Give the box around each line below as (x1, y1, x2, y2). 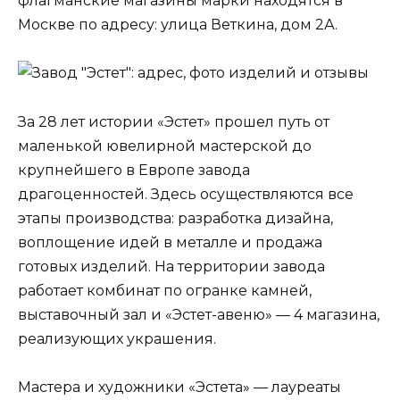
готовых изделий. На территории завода (18, 257, 325, 275)
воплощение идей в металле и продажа (18, 233, 322, 251)
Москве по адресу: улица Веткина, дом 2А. (18, 16, 337, 34)
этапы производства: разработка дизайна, (18, 209, 333, 227)
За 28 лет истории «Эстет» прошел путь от (18, 112, 329, 130)
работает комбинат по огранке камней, (18, 281, 312, 299)
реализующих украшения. (18, 329, 216, 347)
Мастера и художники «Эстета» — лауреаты (18, 378, 341, 396)
